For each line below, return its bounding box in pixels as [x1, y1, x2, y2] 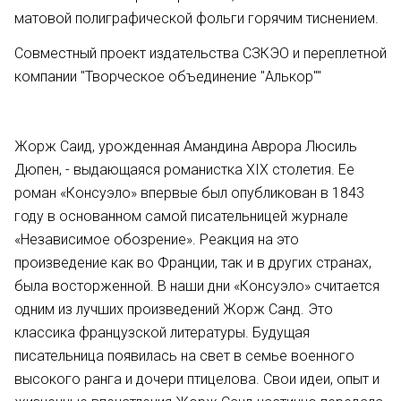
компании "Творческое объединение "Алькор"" [14, 68, 321, 85]
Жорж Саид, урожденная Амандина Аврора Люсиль [14, 138, 357, 155]
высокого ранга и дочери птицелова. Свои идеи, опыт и [14, 371, 380, 388]
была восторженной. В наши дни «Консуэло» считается [14, 277, 380, 294]
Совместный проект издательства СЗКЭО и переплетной [14, 45, 387, 62]
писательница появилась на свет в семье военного [14, 347, 354, 364]
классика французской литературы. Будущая [14, 324, 310, 341]
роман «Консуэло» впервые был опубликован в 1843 [14, 184, 364, 201]
